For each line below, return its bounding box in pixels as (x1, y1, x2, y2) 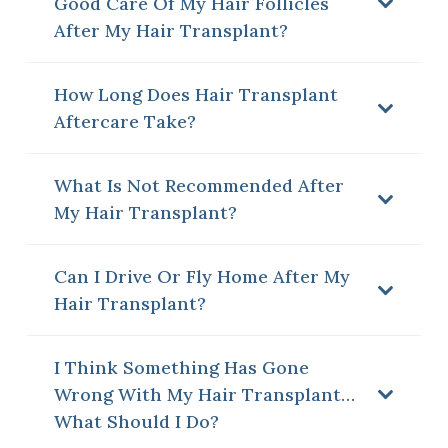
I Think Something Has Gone (54, 355, 309, 379)
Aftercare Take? (54, 109, 196, 133)
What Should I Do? (54, 409, 219, 433)
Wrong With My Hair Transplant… (54, 382, 355, 406)
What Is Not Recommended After (54, 173, 344, 197)
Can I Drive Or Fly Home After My (54, 264, 350, 288)
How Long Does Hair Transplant (54, 82, 338, 106)
